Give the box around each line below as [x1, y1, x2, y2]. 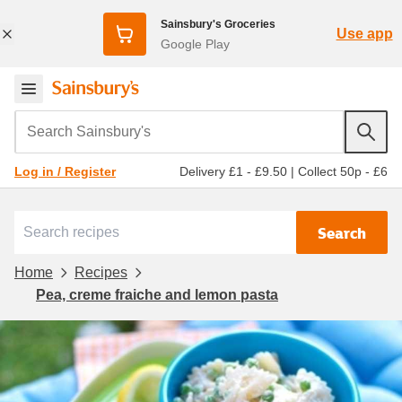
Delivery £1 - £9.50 [179, 163, 287, 179]
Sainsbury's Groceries [160, 17, 275, 31]
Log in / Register [14, 164, 116, 179]
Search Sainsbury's [13, 110, 150, 133]
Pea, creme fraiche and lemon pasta [36, 286, 278, 302]
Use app [336, 25, 393, 41]
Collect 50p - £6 [298, 163, 388, 179]
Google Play [160, 36, 230, 51]
